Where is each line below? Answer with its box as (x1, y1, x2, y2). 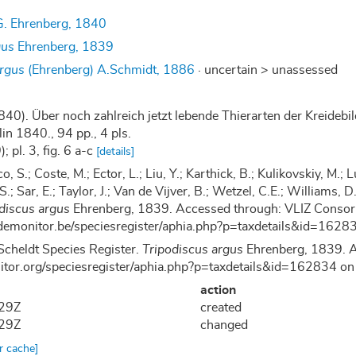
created (200, 300, 242, 314)
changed (200, 318, 249, 331)
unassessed (272, 63, 339, 76)
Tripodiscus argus (142, 242, 244, 256)
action (200, 283, 237, 296)
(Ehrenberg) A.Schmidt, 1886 (25, 63, 195, 76)
